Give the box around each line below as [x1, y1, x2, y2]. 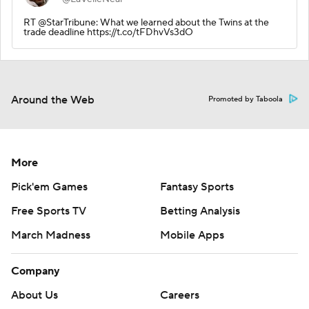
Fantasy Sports [160, 179, 234, 194]
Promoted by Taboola [208, 94, 283, 104]
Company [11, 263, 60, 278]
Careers [160, 288, 199, 302]
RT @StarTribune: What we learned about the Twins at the [23, 16, 269, 29]
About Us [11, 288, 58, 302]
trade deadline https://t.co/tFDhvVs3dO [23, 26, 193, 39]
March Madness [11, 228, 90, 242]
